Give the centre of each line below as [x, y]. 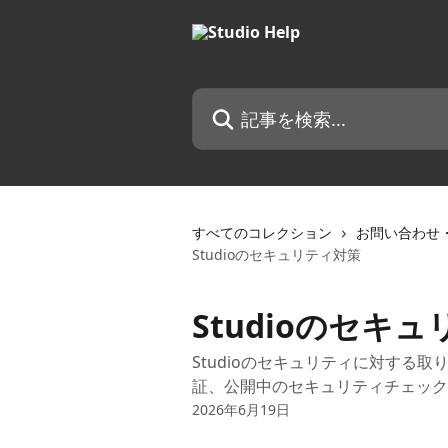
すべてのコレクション [262, 232]
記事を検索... [237, 99]
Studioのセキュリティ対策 [276, 254]
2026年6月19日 [241, 409]
